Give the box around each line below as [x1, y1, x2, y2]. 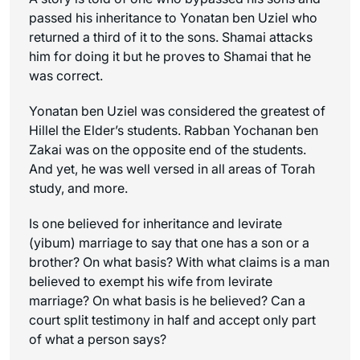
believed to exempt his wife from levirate [29, 272, 272, 289]
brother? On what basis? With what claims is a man [29, 253, 329, 270]
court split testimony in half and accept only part [29, 311, 316, 328]
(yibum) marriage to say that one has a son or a [29, 234, 309, 251]
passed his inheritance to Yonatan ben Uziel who [29, 9, 317, 26]
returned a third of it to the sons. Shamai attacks [29, 28, 313, 45]
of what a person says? [29, 330, 166, 347]
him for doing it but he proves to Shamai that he [29, 47, 311, 64]
